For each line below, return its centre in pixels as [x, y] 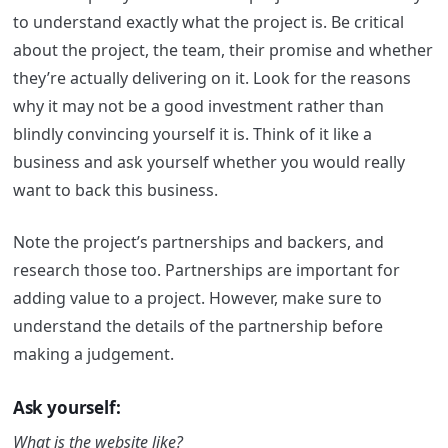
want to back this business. [117, 189]
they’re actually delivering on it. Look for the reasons [211, 77]
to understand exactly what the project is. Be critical [208, 21]
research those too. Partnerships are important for [206, 269]
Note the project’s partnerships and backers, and [198, 241]
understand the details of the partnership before [197, 325]
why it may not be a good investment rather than [198, 105]
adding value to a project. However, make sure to [197, 297]
